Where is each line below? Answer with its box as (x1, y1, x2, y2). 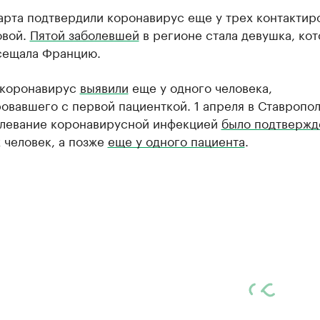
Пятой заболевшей (29, 24, 139, 43)
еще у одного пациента (107, 131, 245, 149)
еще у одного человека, (128, 77, 272, 96)
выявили (79, 77, 129, 96)
